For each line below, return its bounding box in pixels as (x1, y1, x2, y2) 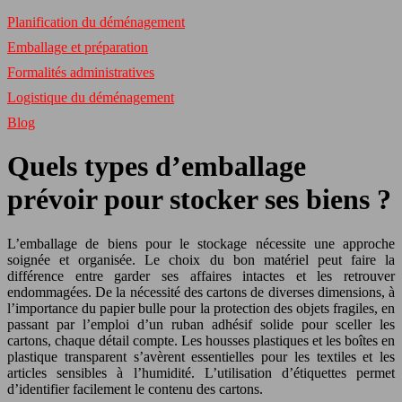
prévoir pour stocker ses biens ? (7, 183, 391, 216)
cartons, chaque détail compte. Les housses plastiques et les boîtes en (7, 332, 395, 348)
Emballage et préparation (7, 39, 148, 55)
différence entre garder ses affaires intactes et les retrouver (7, 267, 395, 284)
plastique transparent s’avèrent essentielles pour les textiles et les (7, 348, 395, 364)
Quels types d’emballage (7, 150, 306, 183)
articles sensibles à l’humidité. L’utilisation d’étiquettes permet (7, 364, 395, 380)
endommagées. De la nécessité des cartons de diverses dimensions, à (7, 284, 395, 300)
